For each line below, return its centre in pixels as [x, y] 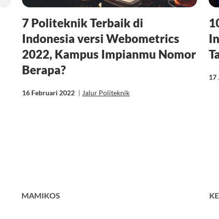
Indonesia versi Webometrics [100, 38]
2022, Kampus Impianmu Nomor [109, 54]
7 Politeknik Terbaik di [82, 22]
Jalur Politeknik [106, 92]
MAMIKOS [41, 195]
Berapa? [44, 69]
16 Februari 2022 [49, 92]
